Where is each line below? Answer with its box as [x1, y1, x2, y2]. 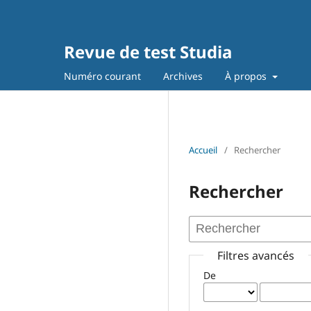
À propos [225, 69, 269, 83]
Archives [163, 69, 203, 83]
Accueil [189, 143, 217, 156]
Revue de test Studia [64, 40, 232, 63]
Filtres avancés [217, 247, 295, 263]
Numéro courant [64, 69, 141, 83]
